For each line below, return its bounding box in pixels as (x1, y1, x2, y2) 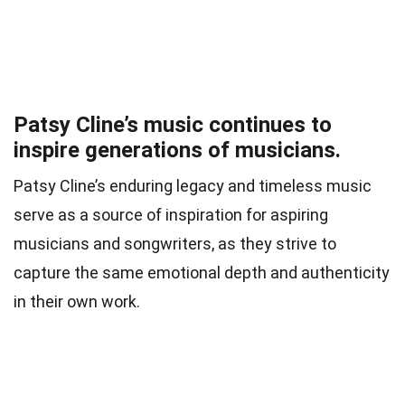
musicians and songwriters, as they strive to (14, 234, 336, 254)
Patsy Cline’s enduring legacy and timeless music (14, 176, 372, 196)
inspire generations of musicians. (14, 137, 341, 164)
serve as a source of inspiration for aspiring (14, 205, 328, 225)
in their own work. (14, 292, 140, 312)
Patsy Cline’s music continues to (14, 112, 332, 138)
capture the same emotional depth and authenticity (14, 263, 390, 283)
